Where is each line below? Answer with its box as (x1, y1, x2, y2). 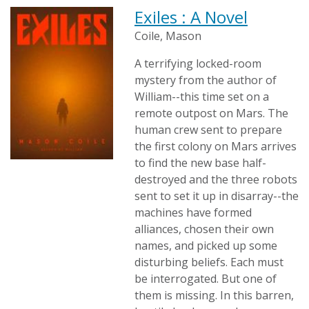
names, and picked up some (134, 238, 277, 253)
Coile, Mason (134, 28, 201, 43)
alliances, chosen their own (134, 221, 274, 237)
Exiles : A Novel (134, 6, 248, 28)
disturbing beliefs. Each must (134, 255, 283, 270)
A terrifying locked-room (134, 56, 261, 71)
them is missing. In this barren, (134, 288, 294, 303)
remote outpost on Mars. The (134, 106, 288, 121)
